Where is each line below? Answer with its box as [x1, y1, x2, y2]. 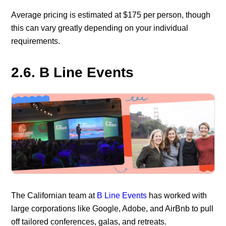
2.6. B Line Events [11, 65, 134, 81]
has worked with [147, 191, 207, 200]
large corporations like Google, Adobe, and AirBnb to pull [11, 204, 214, 213]
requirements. [11, 37, 61, 46]
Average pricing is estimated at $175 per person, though [11, 11, 211, 20]
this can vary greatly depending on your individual [11, 24, 189, 33]
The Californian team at [11, 191, 97, 200]
